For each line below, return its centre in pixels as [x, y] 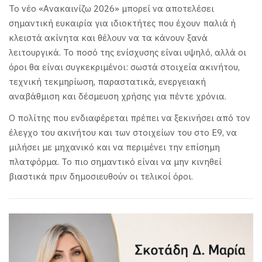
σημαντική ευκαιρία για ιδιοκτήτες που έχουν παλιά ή [122, 23]
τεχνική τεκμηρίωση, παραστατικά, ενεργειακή [107, 81]
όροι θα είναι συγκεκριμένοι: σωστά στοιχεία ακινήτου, [124, 67]
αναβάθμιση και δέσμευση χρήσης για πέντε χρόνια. [118, 96]
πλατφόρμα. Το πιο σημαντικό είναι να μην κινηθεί [115, 162]
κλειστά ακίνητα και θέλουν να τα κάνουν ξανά [108, 37]
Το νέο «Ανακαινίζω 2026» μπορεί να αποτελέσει [111, 8]
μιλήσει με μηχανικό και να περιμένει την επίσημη [114, 147]
